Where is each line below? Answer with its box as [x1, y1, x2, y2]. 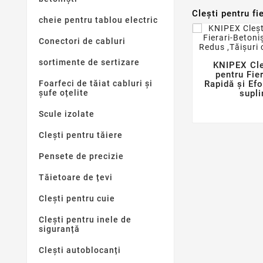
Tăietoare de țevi [39, 173, 113, 183]
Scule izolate [39, 109, 95, 119]
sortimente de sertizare [39, 58, 140, 68]
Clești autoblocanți [39, 245, 121, 255]
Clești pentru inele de [39, 215, 131, 225]
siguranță [39, 224, 80, 234]
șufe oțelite [39, 88, 89, 98]
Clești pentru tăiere [39, 130, 123, 140]
